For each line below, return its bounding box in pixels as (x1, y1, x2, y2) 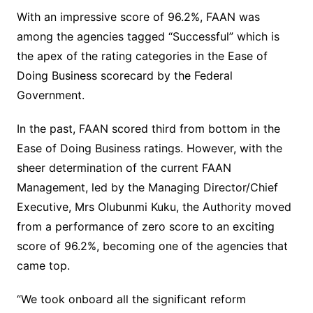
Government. (16, 88, 85, 103)
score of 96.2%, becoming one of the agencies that (16, 239, 288, 254)
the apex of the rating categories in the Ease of (16, 49, 268, 64)
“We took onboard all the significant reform (16, 292, 246, 307)
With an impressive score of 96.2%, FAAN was (16, 10, 260, 24)
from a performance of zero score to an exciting (16, 219, 275, 234)
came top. (16, 259, 70, 273)
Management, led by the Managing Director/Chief (16, 180, 278, 195)
